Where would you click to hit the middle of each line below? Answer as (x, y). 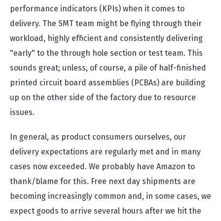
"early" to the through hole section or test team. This (106, 53)
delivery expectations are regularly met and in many (105, 152)
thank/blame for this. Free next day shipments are (103, 181)
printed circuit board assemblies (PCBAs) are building (108, 83)
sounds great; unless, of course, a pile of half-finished (108, 68)
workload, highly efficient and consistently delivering (106, 38)
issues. (22, 112)
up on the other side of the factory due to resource (103, 97)
